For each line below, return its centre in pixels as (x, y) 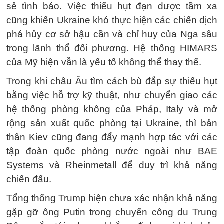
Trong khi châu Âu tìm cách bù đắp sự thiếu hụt (112, 81)
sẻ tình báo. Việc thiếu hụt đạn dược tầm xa (112, 6)
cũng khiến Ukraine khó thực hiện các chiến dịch (112, 20)
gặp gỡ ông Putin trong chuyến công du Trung (112, 212)
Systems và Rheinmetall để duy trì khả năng (112, 165)
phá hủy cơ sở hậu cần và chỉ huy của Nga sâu (112, 34)
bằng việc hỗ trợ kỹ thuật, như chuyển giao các (112, 95)
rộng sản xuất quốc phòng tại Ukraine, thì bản (112, 123)
